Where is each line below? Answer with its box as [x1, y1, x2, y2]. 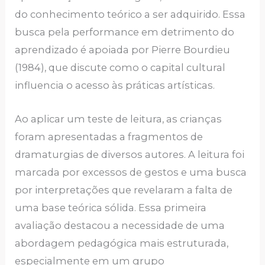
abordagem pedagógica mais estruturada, [15, 237, 229, 249]
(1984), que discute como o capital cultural [15, 62, 226, 74]
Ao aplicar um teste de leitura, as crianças [15, 112, 222, 125]
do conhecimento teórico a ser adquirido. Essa [15, 8, 246, 21]
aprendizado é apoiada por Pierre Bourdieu [15, 44, 231, 56]
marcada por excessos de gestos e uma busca [15, 166, 247, 178]
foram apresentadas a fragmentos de [15, 130, 203, 143]
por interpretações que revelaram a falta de [15, 183, 233, 196]
